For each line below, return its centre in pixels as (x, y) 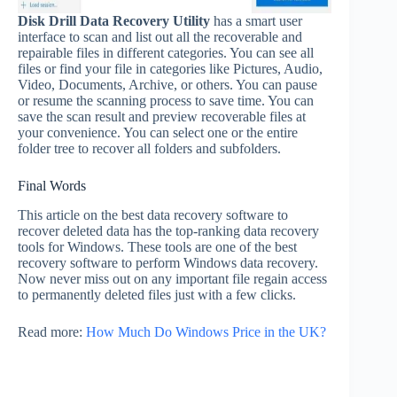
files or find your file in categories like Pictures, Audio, (170, 68)
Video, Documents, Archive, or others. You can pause (167, 84)
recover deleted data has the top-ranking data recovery (168, 230)
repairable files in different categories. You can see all (166, 52)
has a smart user (256, 20)
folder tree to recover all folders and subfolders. (149, 148)
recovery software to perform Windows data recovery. (168, 262)
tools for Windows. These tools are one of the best (157, 246)
